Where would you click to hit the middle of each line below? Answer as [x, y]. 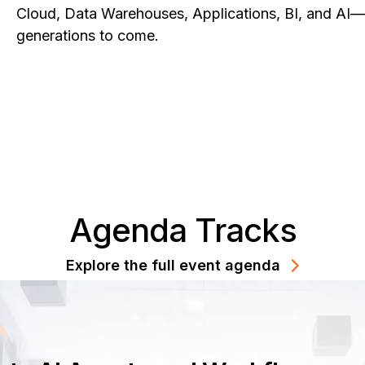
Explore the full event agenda [173, 266]
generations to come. [88, 35]
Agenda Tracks [182, 231]
